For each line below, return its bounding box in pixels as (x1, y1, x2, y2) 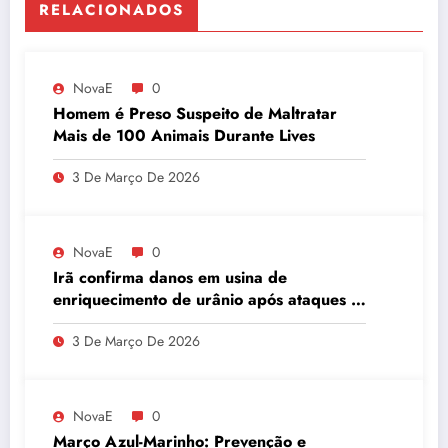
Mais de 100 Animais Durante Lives (53, 124, 315, 148)
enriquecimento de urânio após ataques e (53, 288, 360, 312)
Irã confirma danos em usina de (53, 266, 287, 290)
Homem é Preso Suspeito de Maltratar (53, 102, 337, 126)
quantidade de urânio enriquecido (53, 332, 306, 356)
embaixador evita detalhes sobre (53, 310, 296, 334)
